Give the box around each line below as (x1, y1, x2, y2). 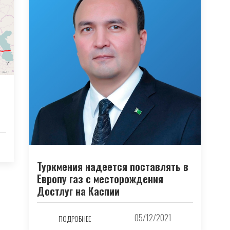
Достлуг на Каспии (37, 183, 120, 199)
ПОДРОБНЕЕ (59, 213, 91, 224)
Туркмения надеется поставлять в (37, 158, 189, 174)
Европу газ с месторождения (37, 170, 164, 186)
